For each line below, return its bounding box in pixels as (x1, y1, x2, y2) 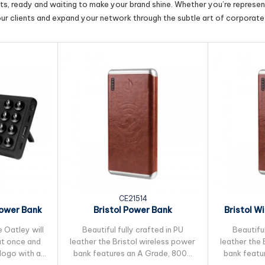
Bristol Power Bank (93, 205, 172, 215)
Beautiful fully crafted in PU (82, 225, 183, 234)
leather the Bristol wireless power (70, 237, 195, 246)
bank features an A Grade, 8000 (73, 248, 192, 258)
